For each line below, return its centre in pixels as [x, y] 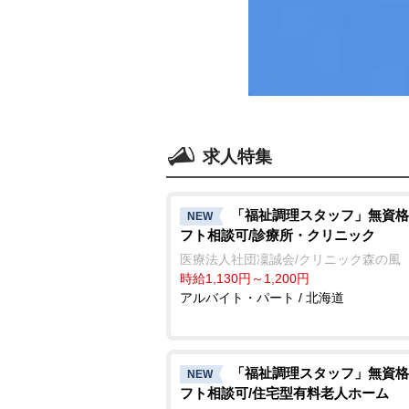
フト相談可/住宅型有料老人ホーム [284, 393]
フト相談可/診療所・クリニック [278, 235]
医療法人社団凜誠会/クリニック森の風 [290, 259]
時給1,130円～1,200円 [245, 278]
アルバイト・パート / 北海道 [262, 297]
